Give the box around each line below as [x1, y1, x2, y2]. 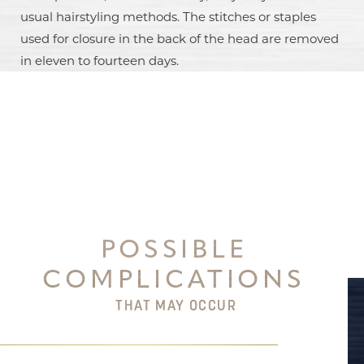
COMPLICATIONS [42, 263, 305, 295]
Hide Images [170, 102, 238, 116]
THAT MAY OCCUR [111, 297, 236, 315]
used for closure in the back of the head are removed [20, 30, 339, 47]
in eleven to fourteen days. [20, 52, 179, 69]
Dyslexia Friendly [32, 102, 120, 116]
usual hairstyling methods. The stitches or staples [20, 8, 316, 25]
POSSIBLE [100, 233, 248, 265]
